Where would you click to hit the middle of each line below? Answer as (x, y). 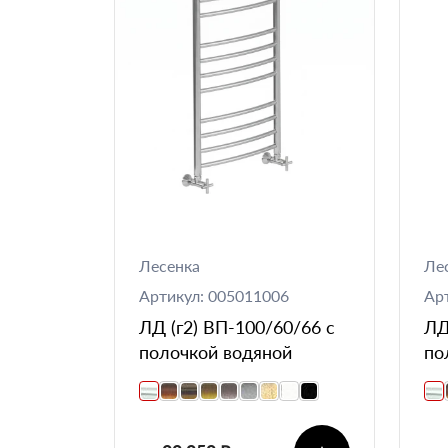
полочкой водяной (215, 351)
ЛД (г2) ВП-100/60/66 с (237, 326)
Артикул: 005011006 (214, 295)
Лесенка (169, 265)
